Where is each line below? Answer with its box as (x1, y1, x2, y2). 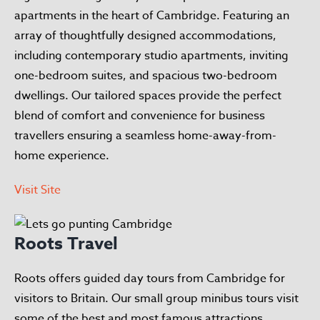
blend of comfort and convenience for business (14, 106, 265, 124)
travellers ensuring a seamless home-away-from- (14, 126, 276, 144)
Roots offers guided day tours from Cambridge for (14, 269, 285, 287)
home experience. (14, 146, 109, 164)
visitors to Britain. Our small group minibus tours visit (14, 289, 299, 307)
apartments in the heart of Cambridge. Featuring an (14, 6, 289, 24)
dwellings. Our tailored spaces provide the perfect (14, 86, 281, 104)
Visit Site (14, 181, 61, 199)
